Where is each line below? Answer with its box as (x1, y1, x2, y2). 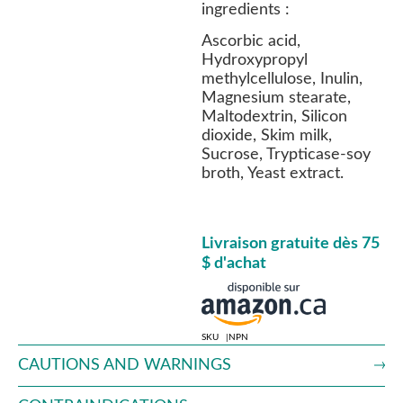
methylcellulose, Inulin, (201, 70, 363, 87)
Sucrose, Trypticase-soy (201, 146, 371, 163)
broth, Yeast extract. (201, 165, 344, 182)
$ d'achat (201, 255, 266, 272)
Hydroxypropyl (201, 51, 308, 68)
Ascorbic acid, (201, 32, 300, 49)
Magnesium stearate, (201, 89, 351, 106)
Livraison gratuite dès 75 (201, 235, 380, 252)
